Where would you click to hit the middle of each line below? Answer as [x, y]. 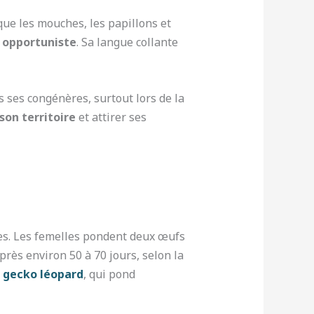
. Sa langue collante [127, 42]
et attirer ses [111, 117]
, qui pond [109, 274]
